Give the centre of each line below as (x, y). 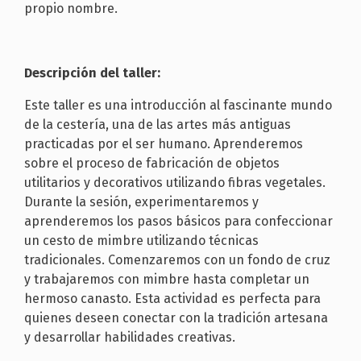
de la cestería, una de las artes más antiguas (158, 124)
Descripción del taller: (92, 73)
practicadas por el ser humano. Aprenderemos (164, 143)
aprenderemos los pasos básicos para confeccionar (178, 221)
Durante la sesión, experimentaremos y (141, 201)
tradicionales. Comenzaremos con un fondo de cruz (177, 259)
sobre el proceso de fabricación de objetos (152, 163)
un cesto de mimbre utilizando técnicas (141, 240)
